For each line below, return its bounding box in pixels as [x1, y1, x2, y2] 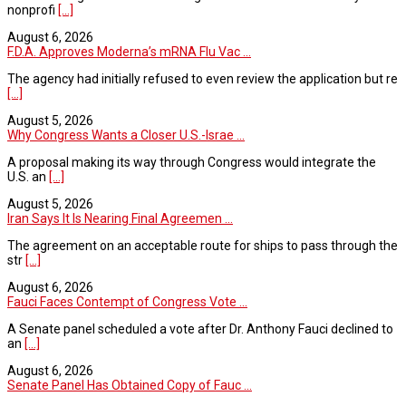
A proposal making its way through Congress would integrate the [7, 154, 376, 169]
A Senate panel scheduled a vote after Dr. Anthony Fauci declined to [7, 321, 393, 336]
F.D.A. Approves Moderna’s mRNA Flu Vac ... [7, 43, 251, 59]
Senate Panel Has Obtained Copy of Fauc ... [7, 377, 252, 392]
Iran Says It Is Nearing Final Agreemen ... [7, 210, 233, 226]
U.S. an [7, 169, 49, 184]
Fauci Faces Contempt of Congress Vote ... [7, 294, 247, 309]
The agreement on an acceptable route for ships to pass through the [7, 237, 398, 253]
